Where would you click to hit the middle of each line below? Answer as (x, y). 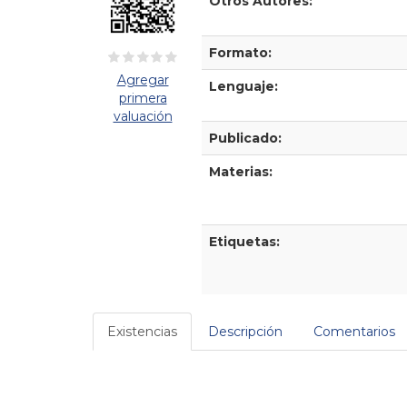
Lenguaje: (243, 86)
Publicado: (245, 138)
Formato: (240, 52)
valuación (143, 116)
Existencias (142, 331)
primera (143, 98)
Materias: (241, 171)
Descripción (245, 331)
